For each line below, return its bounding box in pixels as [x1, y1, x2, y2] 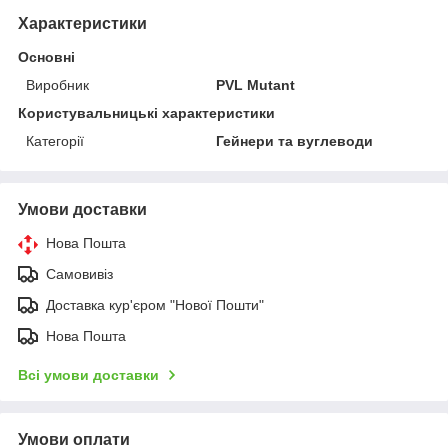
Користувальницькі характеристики [18, 104, 275, 121]
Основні [18, 48, 75, 65]
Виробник [26, 76, 89, 93]
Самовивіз [46, 265, 113, 282]
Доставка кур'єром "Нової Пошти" [46, 296, 264, 313]
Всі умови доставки [18, 366, 159, 383]
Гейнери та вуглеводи [216, 132, 374, 149]
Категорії [26, 132, 84, 149]
